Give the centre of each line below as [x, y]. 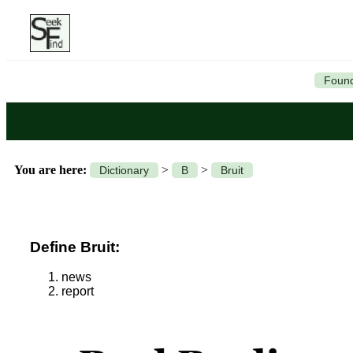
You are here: [50, 170]
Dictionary [124, 170]
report [78, 292]
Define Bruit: [75, 247]
